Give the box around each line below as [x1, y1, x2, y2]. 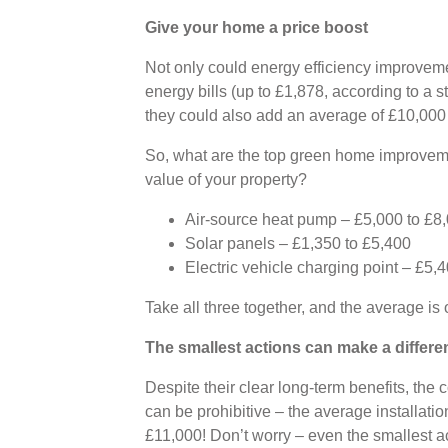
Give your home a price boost [144, 18, 368, 36]
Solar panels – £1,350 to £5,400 [184, 234, 411, 252]
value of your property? [144, 170, 307, 188]
